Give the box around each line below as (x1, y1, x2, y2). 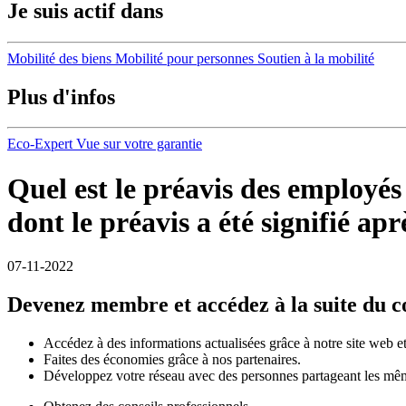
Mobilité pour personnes (115, 50, 254, 66)
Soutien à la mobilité (257, 50, 374, 66)
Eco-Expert (7, 136, 72, 152)
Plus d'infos (7, 84, 115, 109)
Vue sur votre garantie (76, 136, 202, 152)
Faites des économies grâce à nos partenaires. (43, 352, 301, 368)
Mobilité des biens (7, 50, 111, 66)
